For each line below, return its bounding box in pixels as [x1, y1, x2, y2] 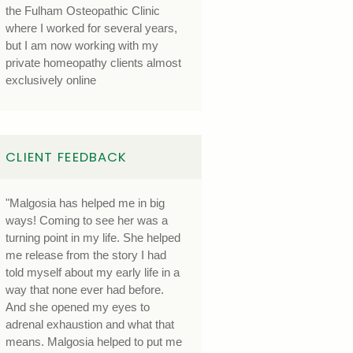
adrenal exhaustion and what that [6, 318, 175, 332]
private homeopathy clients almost [6, 57, 182, 70]
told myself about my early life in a [6, 266, 180, 280]
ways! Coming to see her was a [6, 214, 169, 228]
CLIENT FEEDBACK [6, 148, 128, 167]
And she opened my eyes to [6, 301, 150, 314]
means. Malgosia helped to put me [6, 336, 183, 349]
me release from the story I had [6, 249, 167, 262]
